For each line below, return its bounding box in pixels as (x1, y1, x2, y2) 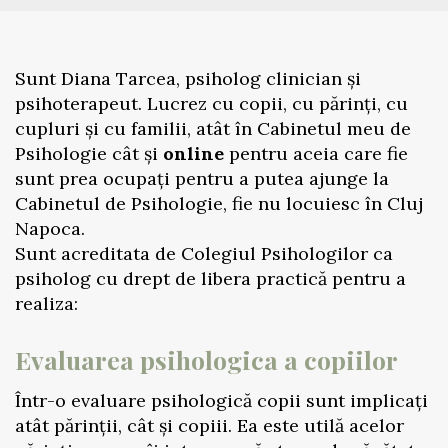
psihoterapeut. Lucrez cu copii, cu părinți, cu (15, 92, 408, 115)
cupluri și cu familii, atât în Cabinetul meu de (15, 117, 411, 140)
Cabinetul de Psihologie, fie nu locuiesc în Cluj (15, 192, 423, 215)
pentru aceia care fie (224, 142, 408, 165)
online (163, 142, 224, 165)
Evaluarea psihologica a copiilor (15, 343, 398, 376)
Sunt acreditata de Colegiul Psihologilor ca (15, 242, 393, 265)
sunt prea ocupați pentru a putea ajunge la (15, 167, 389, 190)
